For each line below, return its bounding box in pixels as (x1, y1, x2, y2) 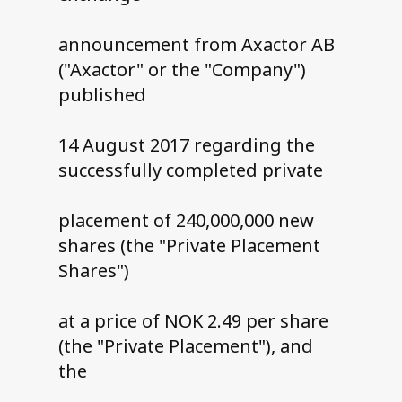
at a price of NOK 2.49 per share (57, 309, 328, 334)
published (57, 83, 146, 108)
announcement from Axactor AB (57, 32, 335, 57)
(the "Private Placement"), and (57, 334, 313, 359)
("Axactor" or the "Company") (57, 57, 306, 83)
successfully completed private (57, 158, 323, 183)
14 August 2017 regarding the (57, 133, 315, 158)
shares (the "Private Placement (57, 233, 320, 258)
